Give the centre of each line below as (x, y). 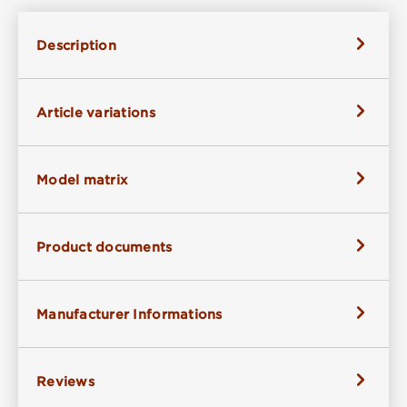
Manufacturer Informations (129, 314)
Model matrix (83, 179)
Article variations (96, 112)
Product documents (104, 247)
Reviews (65, 381)
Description (76, 45)
